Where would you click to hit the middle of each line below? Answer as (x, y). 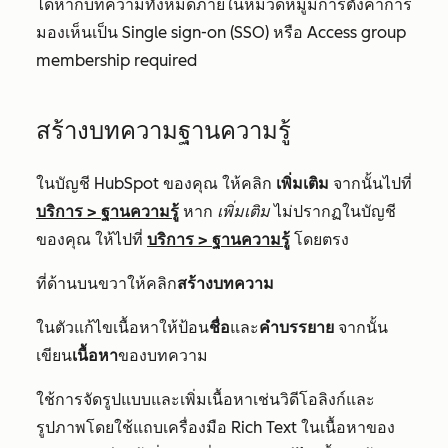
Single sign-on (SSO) (195, 32)
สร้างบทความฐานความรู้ (163, 130)
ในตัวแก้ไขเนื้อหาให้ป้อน (122, 327)
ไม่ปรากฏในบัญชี (333, 211)
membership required (116, 60)
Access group (356, 32)
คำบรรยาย (296, 327)
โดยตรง (319, 239)
